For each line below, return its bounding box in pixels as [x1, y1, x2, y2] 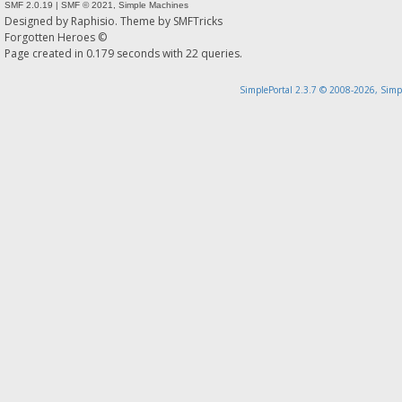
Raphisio [71, 13, 115, 29]
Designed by [4, 13, 71, 29]
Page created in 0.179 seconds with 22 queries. [4, 45, 242, 61]
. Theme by [115, 13, 173, 29]
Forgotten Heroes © [4, 29, 107, 45]
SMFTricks [173, 13, 223, 29]
